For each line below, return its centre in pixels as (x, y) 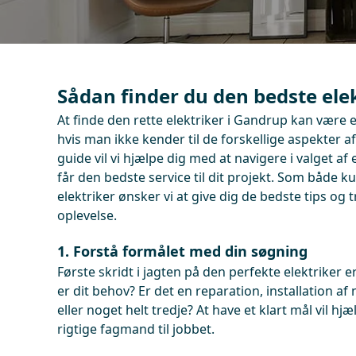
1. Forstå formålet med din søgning (182, 251)
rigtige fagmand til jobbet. (136, 329)
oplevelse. (87, 215)
